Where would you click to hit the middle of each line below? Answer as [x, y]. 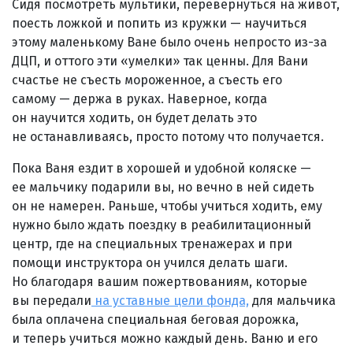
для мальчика [292, 300]
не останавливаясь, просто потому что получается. [168, 136]
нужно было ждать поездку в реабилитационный [162, 225]
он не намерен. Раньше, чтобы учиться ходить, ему [167, 206]
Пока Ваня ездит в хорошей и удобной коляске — [162, 168]
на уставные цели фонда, [170, 300]
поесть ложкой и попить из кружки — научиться [160, 23]
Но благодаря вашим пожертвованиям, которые [160, 281]
